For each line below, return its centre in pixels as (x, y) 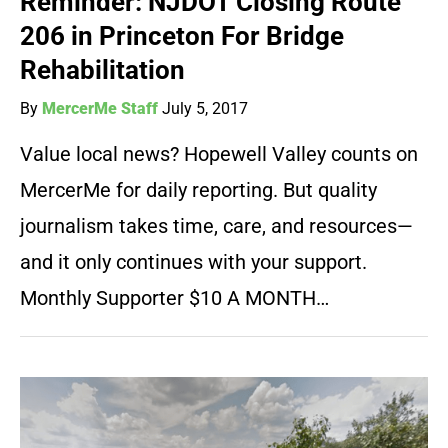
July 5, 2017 (205, 109)
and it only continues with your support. (193, 262)
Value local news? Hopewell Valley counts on (219, 154)
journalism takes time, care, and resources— (216, 226)
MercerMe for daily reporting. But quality (198, 190)
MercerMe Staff (100, 109)
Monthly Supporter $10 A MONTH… (174, 298)
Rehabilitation (102, 70)
